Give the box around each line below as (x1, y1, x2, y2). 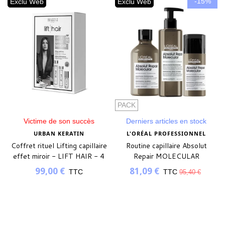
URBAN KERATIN (33, 129, 84, 137)
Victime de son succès (23, 117, 94, 125)
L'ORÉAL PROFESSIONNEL (127, 129, 206, 137)
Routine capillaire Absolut (126, 140, 207, 151)
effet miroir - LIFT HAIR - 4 (13, 151, 104, 161)
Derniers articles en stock (126, 117, 206, 125)
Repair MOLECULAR (133, 151, 199, 161)
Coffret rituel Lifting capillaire (11, 140, 107, 151)
